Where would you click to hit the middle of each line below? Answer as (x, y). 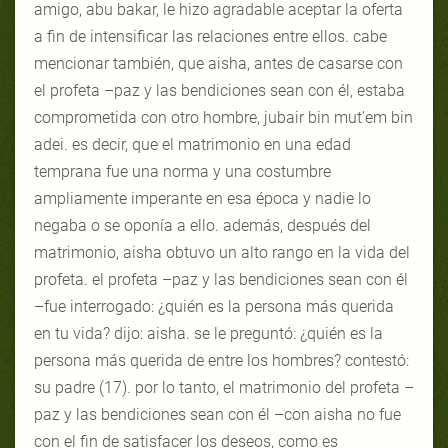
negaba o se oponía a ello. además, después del (202, 225)
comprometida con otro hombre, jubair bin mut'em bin (223, 117)
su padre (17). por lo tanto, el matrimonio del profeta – (224, 387)
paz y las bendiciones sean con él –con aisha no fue (217, 414)
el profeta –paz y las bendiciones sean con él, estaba (219, 90)
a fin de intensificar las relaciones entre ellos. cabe (210, 36)
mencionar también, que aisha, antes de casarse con (218, 63)
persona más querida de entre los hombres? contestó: (221, 360)
